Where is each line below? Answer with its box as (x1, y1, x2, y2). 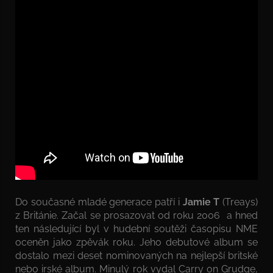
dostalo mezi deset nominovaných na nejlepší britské (15, 249, 258, 261)
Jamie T (182, 196, 220, 208)
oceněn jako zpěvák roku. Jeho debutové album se (15, 236, 258, 248)
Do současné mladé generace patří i (15, 196, 183, 208)
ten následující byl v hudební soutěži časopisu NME (15, 222, 258, 235)
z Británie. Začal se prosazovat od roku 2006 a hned (15, 209, 258, 221)
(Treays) (219, 196, 258, 208)
